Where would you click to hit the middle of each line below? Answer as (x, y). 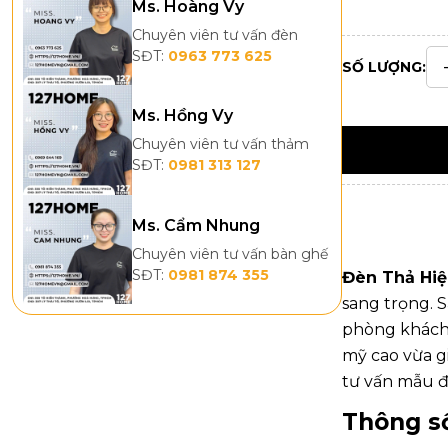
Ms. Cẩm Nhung (196, 225)
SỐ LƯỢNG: (384, 67)
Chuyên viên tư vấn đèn (215, 35)
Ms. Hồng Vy (183, 116)
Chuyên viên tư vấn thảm (221, 144)
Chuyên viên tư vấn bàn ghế (230, 253)
